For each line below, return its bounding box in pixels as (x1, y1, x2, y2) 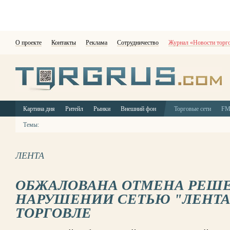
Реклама (86, 39, 107, 46)
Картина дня (23, 105, 55, 112)
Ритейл (65, 105, 83, 112)
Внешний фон (121, 105, 156, 112)
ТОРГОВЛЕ (15, 205, 91, 221)
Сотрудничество (117, 39, 159, 46)
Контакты (51, 39, 76, 46)
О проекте (15, 39, 42, 46)
